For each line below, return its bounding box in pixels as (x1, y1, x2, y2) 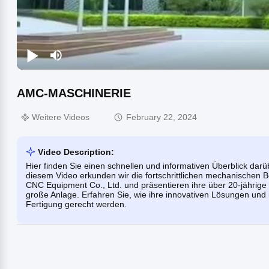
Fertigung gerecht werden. (26, 199, 127, 209)
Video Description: (38, 147, 114, 157)
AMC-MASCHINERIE (17, 86, 131, 100)
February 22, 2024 (126, 112, 197, 122)
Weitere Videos (32, 112, 89, 122)
